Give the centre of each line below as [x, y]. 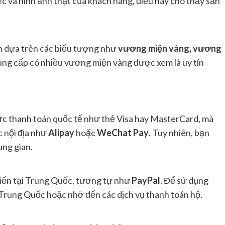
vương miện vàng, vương [170, 48]
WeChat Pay [123, 132]
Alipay [61, 132]
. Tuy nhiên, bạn [179, 132]
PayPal [146, 180]
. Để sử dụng [184, 180]
